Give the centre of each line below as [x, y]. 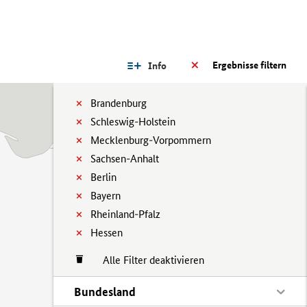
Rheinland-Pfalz [125, 214]
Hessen [107, 233]
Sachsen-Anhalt [125, 159]
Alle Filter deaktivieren [147, 260]
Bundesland [105, 292]
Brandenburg [119, 103]
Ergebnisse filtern [249, 65]
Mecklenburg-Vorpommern [151, 140]
